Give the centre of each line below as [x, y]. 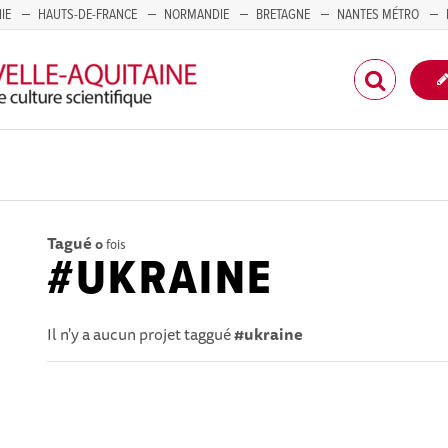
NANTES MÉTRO [378, 15]
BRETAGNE [283, 15]
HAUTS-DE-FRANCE [87, 15]
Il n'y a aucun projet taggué [141, 334]
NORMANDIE [196, 15]
